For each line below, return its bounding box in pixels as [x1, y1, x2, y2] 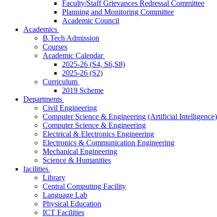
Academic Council [62, 16, 119, 25]
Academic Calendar [43, 51, 105, 60]
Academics [23, 25, 59, 33]
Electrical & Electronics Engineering [43, 130, 154, 138]
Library [43, 173, 65, 182]
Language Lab [43, 191, 87, 199]
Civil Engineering [43, 104, 97, 112]
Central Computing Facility [43, 182, 126, 190]
